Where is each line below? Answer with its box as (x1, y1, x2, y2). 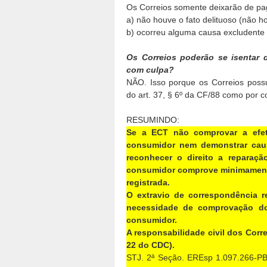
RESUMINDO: (126, 115, 179, 125)
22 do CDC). (126, 240, 175, 250)
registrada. (126, 178, 170, 188)
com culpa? (126, 65, 174, 75)
